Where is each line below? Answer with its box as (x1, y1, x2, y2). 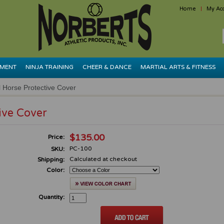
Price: (48, 133, 64, 140)
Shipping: (37, 156, 64, 163)
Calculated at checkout (69, 155, 137, 162)
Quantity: (38, 193, 64, 200)
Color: (46, 166, 64, 173)
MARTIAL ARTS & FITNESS (140, 63, 215, 70)
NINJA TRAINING (25, 63, 73, 70)
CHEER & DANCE (82, 63, 131, 70)
